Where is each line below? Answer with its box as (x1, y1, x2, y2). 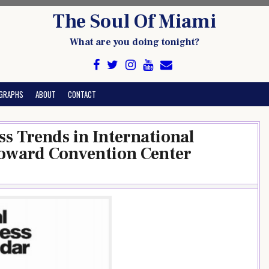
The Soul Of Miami (53, 9, 216, 34)
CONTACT (68, 88, 96, 100)
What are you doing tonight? (70, 36, 199, 48)
